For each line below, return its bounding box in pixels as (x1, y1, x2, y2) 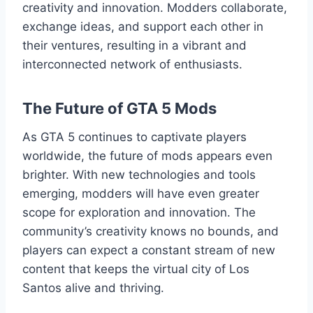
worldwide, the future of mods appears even (22, 149, 272, 163)
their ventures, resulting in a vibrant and (22, 38, 247, 53)
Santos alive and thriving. (22, 281, 164, 296)
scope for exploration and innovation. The (22, 205, 256, 220)
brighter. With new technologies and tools (22, 168, 256, 182)
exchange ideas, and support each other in (22, 20, 263, 34)
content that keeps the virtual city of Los (22, 262, 249, 277)
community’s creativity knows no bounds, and (22, 224, 279, 239)
